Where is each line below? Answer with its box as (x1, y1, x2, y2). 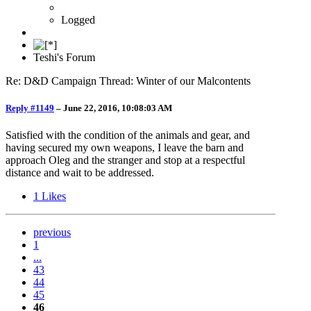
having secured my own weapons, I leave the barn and (6, 142, 244, 154)
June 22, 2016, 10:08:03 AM (63, 102, 172, 113)
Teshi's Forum (33, 51, 95, 63)
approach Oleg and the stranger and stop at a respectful (6, 154, 245, 167)
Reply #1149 (6, 102, 54, 113)
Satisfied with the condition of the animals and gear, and (6, 129, 250, 142)
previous (33, 226, 71, 239)
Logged (61, 13, 95, 26)
